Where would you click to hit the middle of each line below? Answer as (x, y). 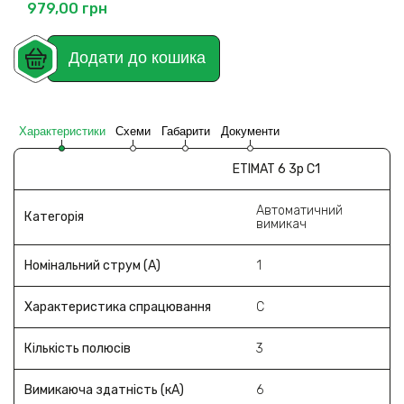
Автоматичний (299, 211)
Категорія (54, 217)
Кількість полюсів (77, 349)
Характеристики (62, 131)
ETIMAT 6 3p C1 (276, 170)
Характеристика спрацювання (117, 308)
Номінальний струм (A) (92, 266)
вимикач (281, 225)
